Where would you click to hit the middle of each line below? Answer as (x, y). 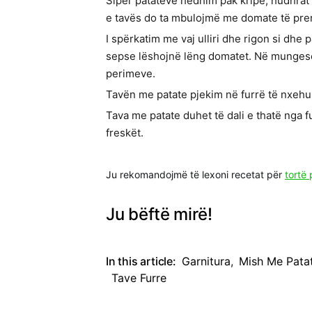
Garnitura (206, 262)
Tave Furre (139, 278)
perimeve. (131, 74)
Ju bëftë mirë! (159, 214)
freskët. (125, 133)
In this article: (141, 262)
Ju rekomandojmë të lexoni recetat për (195, 175)
